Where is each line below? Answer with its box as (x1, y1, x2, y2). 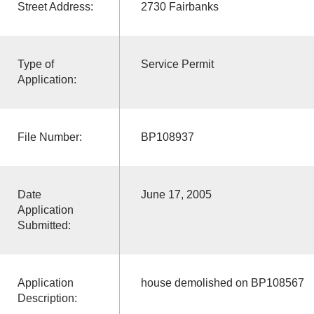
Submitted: (17, 219, 71, 231)
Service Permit (140, 57, 214, 70)
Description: (17, 292, 77, 304)
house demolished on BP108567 (140, 276, 304, 289)
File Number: (17, 130, 82, 143)
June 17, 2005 (140, 188, 212, 200)
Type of (17, 57, 54, 70)
